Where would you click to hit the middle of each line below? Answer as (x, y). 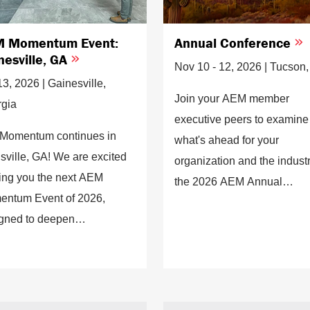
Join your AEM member (232, 98)
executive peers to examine (241, 119)
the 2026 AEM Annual (228, 181)
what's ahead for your (227, 140)
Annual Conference (234, 42)
